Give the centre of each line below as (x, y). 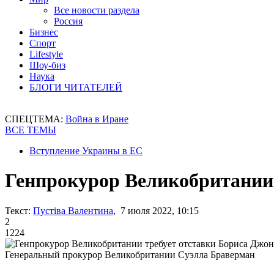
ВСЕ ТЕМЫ (31, 130)
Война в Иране (97, 119)
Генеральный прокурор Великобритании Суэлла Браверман (130, 254)
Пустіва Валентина (73, 210)
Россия (68, 21)
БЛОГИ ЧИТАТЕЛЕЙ (76, 87)
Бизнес (44, 32)
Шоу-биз (47, 65)
